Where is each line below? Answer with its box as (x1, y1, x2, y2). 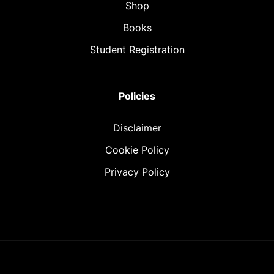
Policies (119, 90, 155, 102)
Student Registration (89, 43, 185, 56)
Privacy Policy (104, 166, 170, 178)
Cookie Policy (105, 144, 169, 156)
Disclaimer (113, 122, 161, 134)
